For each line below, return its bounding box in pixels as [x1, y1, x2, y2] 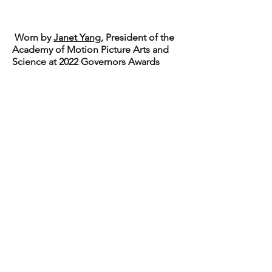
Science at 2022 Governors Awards [12, 56, 160, 67]
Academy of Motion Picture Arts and [12, 44, 169, 55]
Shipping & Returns [55, 257, 140, 268]
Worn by [12, 32, 53, 43]
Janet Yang [53, 32, 101, 43]
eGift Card [75, 228, 120, 239]
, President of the [101, 32, 174, 43]
